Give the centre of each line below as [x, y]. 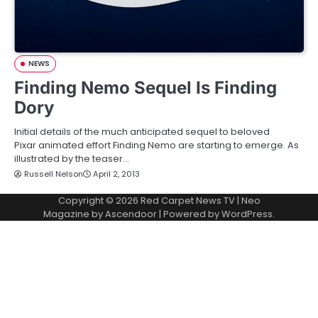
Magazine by [74, 214]
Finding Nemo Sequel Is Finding [146, 87]
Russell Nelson [54, 174]
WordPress [247, 214]
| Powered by [189, 214]
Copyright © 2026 [99, 200]
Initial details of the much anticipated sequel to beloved [142, 131]
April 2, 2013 [116, 174]
